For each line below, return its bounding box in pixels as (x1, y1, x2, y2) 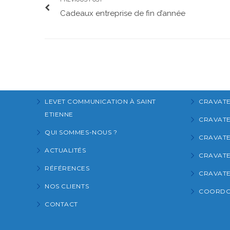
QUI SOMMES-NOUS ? (45, 128, 118, 136)
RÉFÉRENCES (45, 164, 90, 172)
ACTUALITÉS (45, 146, 86, 154)
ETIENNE (45, 110, 73, 118)
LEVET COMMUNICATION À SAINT (45, 97, 156, 105)
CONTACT (45, 200, 78, 208)
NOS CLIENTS (45, 182, 89, 190)
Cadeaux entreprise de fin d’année (60, 8, 185, 18)
